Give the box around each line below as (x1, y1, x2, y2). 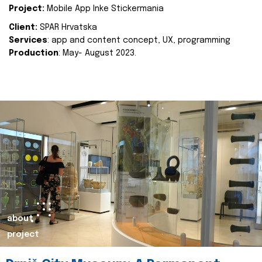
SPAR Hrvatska (37, 23, 97, 32)
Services (9, 36, 47, 44)
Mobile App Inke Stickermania (44, 5, 164, 13)
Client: (9, 23, 37, 32)
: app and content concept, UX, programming (47, 36, 230, 44)
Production (9, 49, 58, 57)
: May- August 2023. (58, 49, 136, 57)
